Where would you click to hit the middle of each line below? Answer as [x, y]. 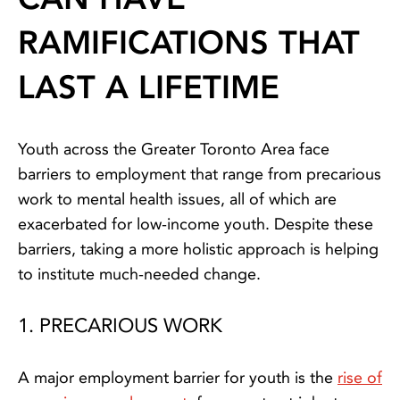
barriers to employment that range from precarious [200, 175]
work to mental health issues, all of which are [177, 200]
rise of [360, 378]
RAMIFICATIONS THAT [189, 43]
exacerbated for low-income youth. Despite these [196, 225]
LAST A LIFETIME [149, 87]
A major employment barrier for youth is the [178, 378]
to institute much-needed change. [139, 275]
